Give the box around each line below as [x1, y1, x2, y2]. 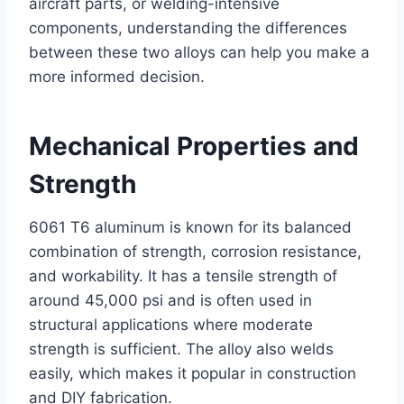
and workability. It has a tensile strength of [29, 266, 337, 285]
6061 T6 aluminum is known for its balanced [29, 217, 352, 236]
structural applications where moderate [29, 315, 313, 334]
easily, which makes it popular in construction [29, 363, 356, 382]
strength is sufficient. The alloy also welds [29, 339, 334, 358]
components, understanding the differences [29, 18, 347, 37]
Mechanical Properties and [29, 130, 359, 161]
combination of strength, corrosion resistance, [29, 242, 362, 261]
